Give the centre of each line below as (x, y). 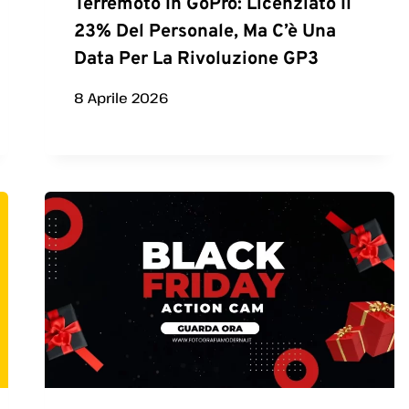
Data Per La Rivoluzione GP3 (197, 59)
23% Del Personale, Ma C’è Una (205, 31)
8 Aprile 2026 (122, 97)
